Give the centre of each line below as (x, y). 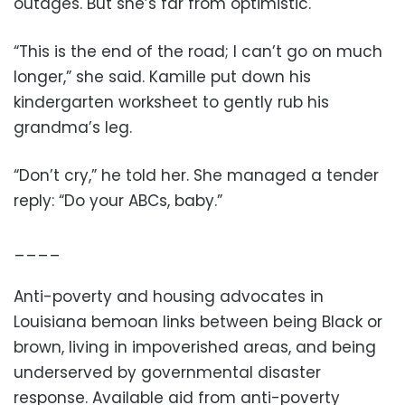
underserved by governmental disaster (167, 372)
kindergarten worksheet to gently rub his (171, 102)
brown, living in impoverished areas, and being (195, 347)
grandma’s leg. (73, 127)
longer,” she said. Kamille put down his (162, 76)
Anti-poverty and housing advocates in (169, 296)
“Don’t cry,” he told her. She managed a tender (196, 175)
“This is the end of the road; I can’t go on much (198, 51)
